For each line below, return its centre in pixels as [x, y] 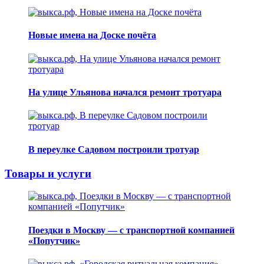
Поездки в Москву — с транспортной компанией [131, 230]
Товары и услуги [48, 173]
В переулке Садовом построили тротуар [114, 149]
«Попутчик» [54, 240]
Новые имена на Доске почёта [92, 35]
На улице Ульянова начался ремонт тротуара [125, 92]
